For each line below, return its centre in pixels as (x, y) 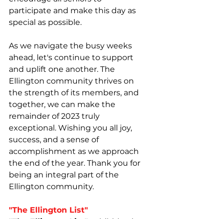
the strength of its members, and (75, 93)
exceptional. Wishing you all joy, (71, 128)
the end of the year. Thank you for (76, 163)
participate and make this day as (73, 11)
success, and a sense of (55, 140)
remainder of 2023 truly (55, 116)
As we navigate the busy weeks (71, 46)
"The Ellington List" (48, 210)
